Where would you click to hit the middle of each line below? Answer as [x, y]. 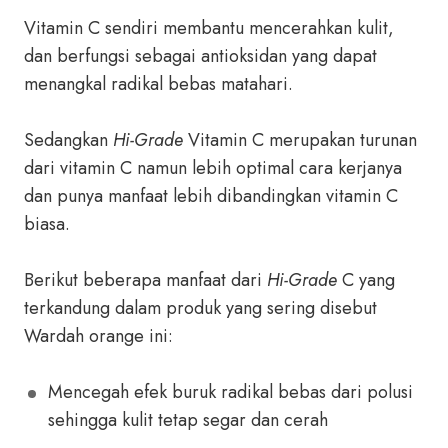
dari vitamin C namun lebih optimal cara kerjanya [213, 168]
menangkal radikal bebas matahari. [158, 84]
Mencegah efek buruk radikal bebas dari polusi [230, 392]
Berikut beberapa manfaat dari [145, 280]
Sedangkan [68, 140]
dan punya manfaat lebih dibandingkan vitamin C [211, 196]
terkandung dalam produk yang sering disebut [200, 308]
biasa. [47, 224]
